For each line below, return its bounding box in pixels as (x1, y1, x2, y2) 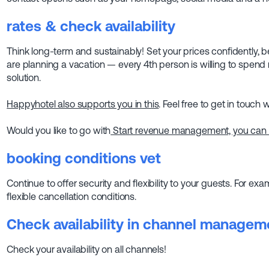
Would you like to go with (7, 125, 111, 136)
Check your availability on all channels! (7, 244, 166, 255)
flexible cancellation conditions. (7, 191, 136, 202)
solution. (7, 72, 41, 83)
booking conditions (7, 150, 137, 167)
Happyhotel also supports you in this (7, 98, 159, 110)
